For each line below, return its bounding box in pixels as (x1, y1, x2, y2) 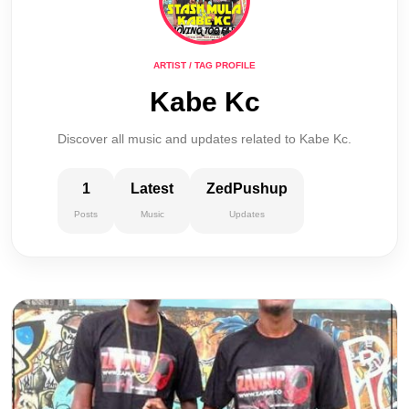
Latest (131, 181, 173, 196)
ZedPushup (206, 181, 288, 196)
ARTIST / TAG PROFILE (153, 60, 256, 70)
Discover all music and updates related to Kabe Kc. (58, 131, 351, 146)
